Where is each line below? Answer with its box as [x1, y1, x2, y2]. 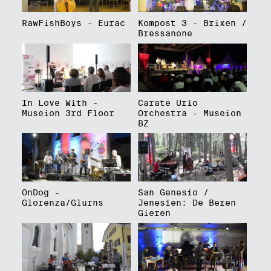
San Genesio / [137, 188, 209, 198]
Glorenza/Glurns [21, 198, 103, 208]
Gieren [137, 208, 171, 218]
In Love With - [21, 97, 98, 108]
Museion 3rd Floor [21, 108, 114, 118]
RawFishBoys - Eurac [21, 18, 125, 28]
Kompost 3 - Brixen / [137, 18, 247, 28]
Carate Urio [137, 97, 198, 108]
